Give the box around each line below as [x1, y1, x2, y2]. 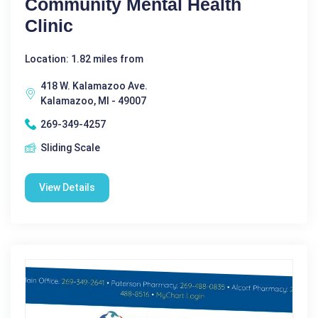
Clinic [25, 15, 73, 35]
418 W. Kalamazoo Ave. [40, 79, 148, 92]
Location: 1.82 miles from [25, 53, 143, 65]
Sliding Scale [40, 141, 100, 153]
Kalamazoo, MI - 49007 [40, 94, 146, 106]
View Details [39, 181, 95, 193]
